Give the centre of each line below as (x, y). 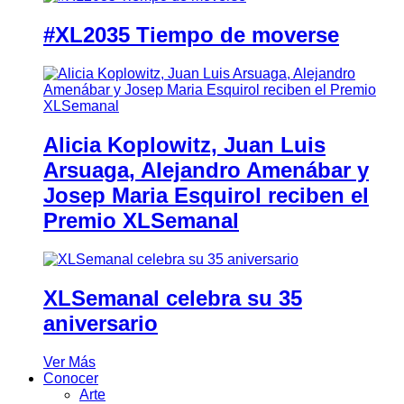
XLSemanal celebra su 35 (173, 298)
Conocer (71, 378)
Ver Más (69, 362)
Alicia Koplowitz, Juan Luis (184, 144)
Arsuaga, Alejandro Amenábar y (206, 170)
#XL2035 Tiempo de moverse (191, 35)
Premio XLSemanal (141, 220)
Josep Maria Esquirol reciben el (206, 195)
